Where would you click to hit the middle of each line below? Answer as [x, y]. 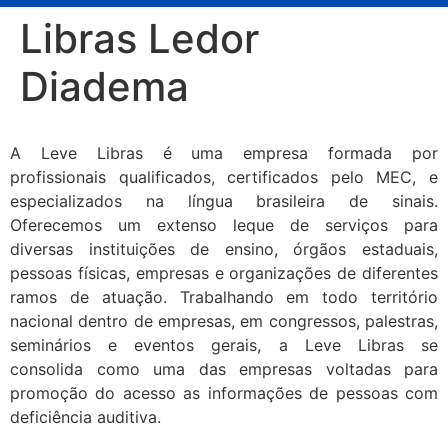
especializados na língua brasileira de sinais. [224, 201]
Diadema [104, 86]
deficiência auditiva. [85, 417]
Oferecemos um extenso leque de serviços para [224, 225]
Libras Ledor [139, 38]
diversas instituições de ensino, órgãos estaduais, [224, 249]
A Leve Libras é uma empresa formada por [224, 153]
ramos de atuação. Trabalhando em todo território [224, 297]
